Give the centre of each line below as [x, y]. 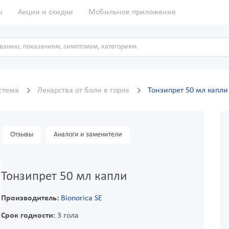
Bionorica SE [81, 199]
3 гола [67, 216]
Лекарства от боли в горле [84, 91]
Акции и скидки [45, 12]
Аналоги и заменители [88, 135]
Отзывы [22, 135]
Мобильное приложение [132, 12]
